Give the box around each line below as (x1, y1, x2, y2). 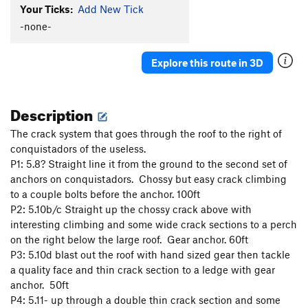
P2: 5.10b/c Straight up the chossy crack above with (10, 203, 252, 216)
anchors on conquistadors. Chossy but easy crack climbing (10, 173, 287, 186)
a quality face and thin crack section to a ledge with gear (10, 263, 275, 276)
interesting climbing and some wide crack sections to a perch (10, 218, 297, 231)
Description (10, 100, 96, 125)
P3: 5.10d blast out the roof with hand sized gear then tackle (10, 248, 290, 261)
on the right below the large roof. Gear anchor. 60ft (10, 233, 248, 246)
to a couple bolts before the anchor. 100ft (10, 188, 200, 201)
